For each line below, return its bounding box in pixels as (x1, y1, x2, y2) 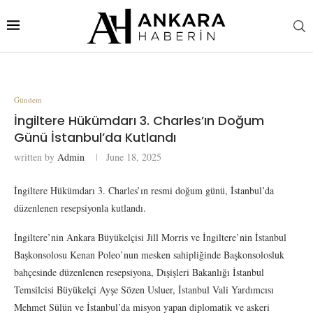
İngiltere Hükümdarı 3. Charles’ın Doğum (14, 111, 264, 129)
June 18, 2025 (106, 150, 161, 163)
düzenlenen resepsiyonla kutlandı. (14, 201, 146, 214)
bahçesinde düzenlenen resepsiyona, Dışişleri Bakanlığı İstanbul (14, 265, 264, 279)
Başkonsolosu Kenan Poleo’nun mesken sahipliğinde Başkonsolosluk (14, 247, 284, 261)
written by (14, 150, 57, 163)
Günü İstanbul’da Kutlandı (14, 128, 176, 146)
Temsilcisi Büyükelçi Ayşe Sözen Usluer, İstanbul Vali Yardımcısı (14, 282, 274, 296)
